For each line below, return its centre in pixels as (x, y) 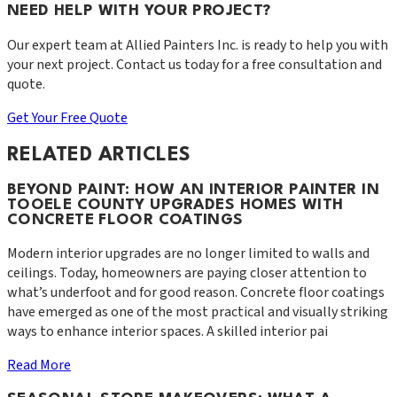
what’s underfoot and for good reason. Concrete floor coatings (196, 293)
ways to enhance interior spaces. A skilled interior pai (167, 332)
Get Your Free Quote (67, 117)
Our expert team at (66, 45)
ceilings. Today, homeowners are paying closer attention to (187, 273)
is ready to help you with (313, 45)
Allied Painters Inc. (182, 45)
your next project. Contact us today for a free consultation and (195, 64)
